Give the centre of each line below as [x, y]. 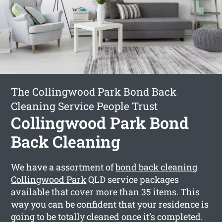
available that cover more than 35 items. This [106, 192]
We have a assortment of [63, 167]
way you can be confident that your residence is [110, 204]
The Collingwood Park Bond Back [94, 91]
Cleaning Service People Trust [84, 106]
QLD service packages [133, 179]
